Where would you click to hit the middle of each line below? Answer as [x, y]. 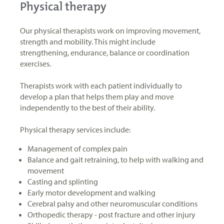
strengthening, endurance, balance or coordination [105, 52]
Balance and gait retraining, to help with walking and [115, 159]
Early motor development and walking [92, 192]
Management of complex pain [78, 148]
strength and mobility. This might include [88, 41]
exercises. [37, 63]
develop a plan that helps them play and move [97, 96]
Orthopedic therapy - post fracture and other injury [112, 214]
